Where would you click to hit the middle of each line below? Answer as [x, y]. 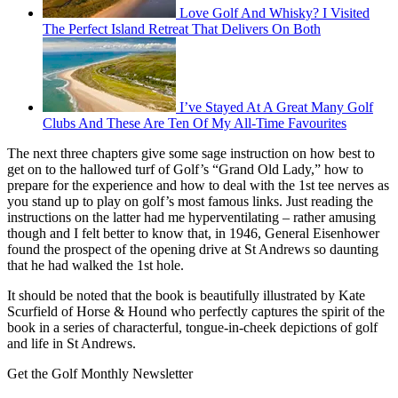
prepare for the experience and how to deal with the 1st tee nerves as [198, 186]
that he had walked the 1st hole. [96, 266]
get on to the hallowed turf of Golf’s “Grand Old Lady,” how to [185, 170]
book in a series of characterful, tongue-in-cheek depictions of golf [192, 328]
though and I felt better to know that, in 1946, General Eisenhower [193, 234]
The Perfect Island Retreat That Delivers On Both [182, 29]
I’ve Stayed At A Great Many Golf [276, 107]
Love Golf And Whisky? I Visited [275, 13]
